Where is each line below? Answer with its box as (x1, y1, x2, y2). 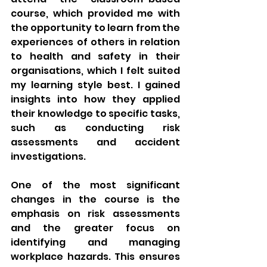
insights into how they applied (11, 92, 180, 106)
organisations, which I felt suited (11, 63, 180, 77)
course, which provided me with (11, 6, 180, 20)
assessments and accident (11, 135, 180, 149)
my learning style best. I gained (11, 77, 180, 92)
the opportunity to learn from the (11, 20, 180, 35)
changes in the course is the (11, 192, 180, 206)
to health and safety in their (11, 49, 180, 63)
